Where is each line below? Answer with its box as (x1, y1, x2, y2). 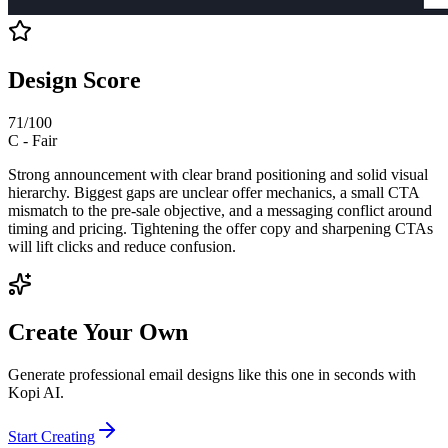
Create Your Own (8, 319, 188, 346)
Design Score (8, 66, 141, 93)
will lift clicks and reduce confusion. (8, 237, 236, 255)
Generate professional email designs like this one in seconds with (8, 366, 416, 384)
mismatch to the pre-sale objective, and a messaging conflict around (8, 201, 432, 219)
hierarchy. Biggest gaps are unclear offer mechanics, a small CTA (8, 183, 419, 201)
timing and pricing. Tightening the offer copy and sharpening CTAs (8, 219, 433, 237)
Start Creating (8, 428, 95, 446)
